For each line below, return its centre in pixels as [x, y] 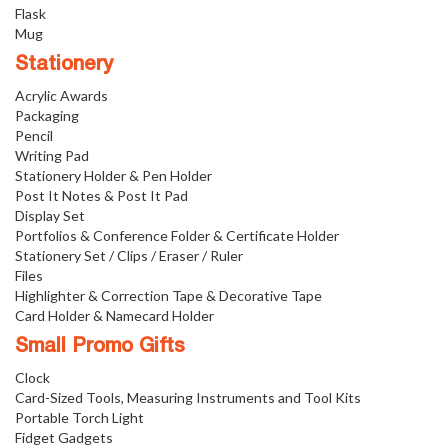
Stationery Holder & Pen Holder [113, 176]
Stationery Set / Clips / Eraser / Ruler [129, 256]
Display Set [50, 216]
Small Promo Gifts [100, 347]
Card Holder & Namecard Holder [114, 316]
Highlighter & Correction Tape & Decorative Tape [168, 296]
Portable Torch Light [79, 418]
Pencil [34, 136]
